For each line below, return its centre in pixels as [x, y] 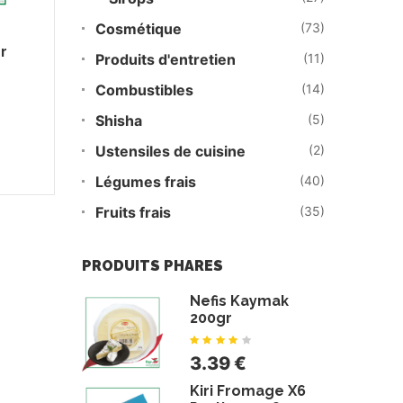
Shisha [119, 121]
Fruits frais [133, 212]
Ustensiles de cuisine [170, 151]
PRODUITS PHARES [152, 266]
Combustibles [144, 90]
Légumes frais [146, 182]
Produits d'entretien [166, 59]
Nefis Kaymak [239, 301]
